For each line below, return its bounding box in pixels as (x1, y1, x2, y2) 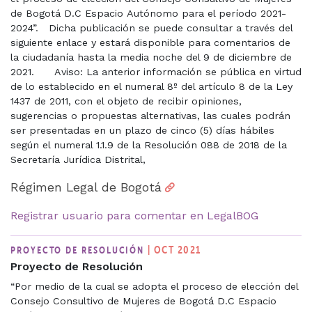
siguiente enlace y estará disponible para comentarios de (10, 36, 290, 48)
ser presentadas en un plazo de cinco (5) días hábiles (10, 124, 274, 136)
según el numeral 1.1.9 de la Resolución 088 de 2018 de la (10, 139, 287, 150)
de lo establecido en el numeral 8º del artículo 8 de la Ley (10, 80, 292, 92)
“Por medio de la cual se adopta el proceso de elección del (10, 280, 298, 292)
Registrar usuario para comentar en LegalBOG (10, 208, 258, 222)
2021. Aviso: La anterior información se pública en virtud (10, 65, 302, 77)
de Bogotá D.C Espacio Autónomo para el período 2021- (10, 7, 286, 19)
